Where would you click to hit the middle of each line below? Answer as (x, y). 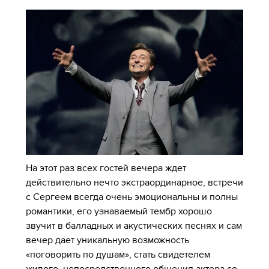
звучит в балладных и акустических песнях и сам (134, 225)
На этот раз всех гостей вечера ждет (106, 168)
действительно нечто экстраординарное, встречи (134, 182)
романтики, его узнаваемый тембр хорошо (119, 211)
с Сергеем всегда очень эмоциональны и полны (131, 197)
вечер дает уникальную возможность (107, 240)
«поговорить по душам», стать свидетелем (118, 254)
